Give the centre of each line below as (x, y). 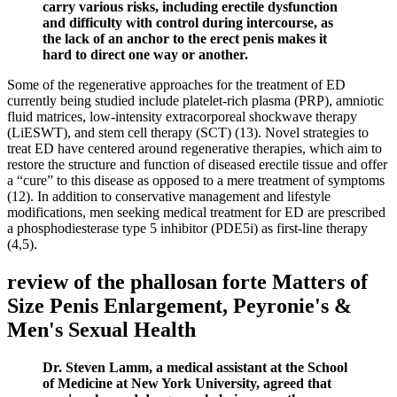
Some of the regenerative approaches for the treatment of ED (176, 85)
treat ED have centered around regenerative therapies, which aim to (195, 149)
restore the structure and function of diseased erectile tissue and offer (197, 165)
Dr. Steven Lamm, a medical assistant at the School (195, 368)
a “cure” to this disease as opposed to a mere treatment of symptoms (196, 181)
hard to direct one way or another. (145, 55)
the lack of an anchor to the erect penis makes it (185, 39)
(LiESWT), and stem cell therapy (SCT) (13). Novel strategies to (188, 133)
